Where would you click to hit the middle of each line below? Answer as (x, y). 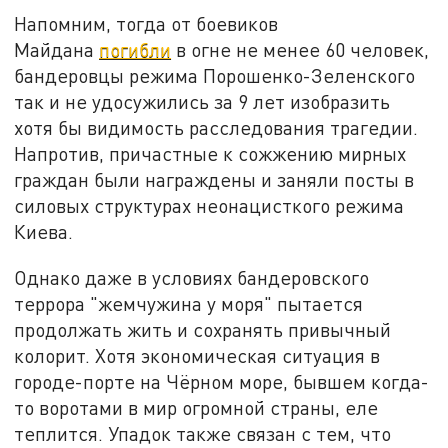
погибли (135, 50)
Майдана (57, 50)
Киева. (44, 232)
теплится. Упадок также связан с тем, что (203, 434)
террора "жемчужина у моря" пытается (189, 304)
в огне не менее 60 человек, (300, 50)
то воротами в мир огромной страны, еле (196, 408)
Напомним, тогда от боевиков (146, 24)
